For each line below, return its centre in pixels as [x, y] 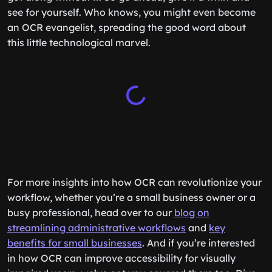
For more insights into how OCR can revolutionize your [134, 182]
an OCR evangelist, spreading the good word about [127, 27]
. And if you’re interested [199, 243]
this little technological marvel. [79, 42]
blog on [192, 212]
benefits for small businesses [75, 243]
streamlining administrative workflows [97, 228]
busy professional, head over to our [91, 212]
